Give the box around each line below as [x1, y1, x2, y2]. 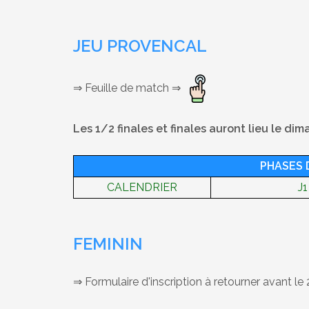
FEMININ [73, 234, 143, 254]
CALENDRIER [107, 181, 177, 194]
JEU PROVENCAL [73, 36, 207, 56]
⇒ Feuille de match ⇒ [73, 81, 183, 94]
